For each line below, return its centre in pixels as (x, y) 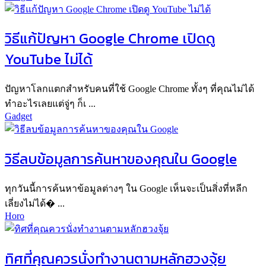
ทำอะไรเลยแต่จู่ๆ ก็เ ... (50, 104)
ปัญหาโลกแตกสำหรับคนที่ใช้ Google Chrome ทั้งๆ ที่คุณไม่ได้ (129, 89)
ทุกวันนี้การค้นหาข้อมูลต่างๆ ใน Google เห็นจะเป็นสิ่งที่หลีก (126, 189)
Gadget (18, 116)
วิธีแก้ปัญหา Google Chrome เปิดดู (110, 39)
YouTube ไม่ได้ (49, 59)
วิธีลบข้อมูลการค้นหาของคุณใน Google (121, 159)
